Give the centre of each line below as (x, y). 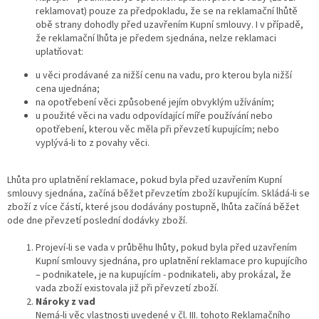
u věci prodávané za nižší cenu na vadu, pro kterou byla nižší (164, 75)
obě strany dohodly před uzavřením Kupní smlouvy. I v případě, (169, 25)
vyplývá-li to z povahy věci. (93, 143)
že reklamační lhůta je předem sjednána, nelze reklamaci (156, 38)
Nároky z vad (66, 302)
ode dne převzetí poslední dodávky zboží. (97, 220)
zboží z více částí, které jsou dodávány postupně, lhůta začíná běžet (153, 207)
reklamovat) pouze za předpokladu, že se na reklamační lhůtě (167, 11)
